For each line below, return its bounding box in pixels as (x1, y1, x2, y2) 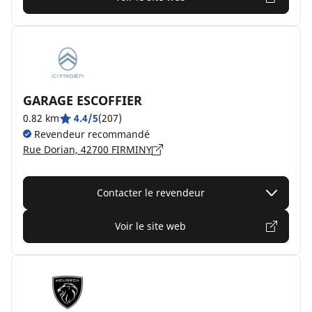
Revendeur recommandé (31, 127, 150, 141)
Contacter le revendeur (96, 186, 205, 199)
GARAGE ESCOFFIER (23, 92, 142, 109)
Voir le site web (115, 219, 186, 233)
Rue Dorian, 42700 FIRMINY (23, 143, 152, 156)
